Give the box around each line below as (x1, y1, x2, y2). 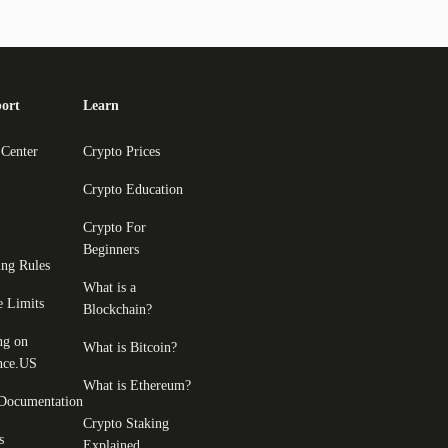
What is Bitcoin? (83, 339, 177, 355)
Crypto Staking (83, 415, 169, 431)
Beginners (83, 241, 139, 257)
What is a (83, 279, 136, 295)
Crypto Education (83, 181, 183, 197)
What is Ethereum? (83, 377, 191, 393)
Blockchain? (83, 301, 152, 317)
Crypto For (83, 219, 146, 235)
